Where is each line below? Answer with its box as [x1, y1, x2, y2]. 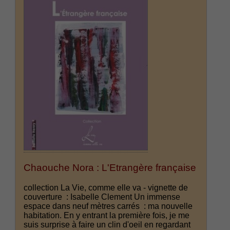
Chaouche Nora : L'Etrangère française [24, 162, 197, 174]
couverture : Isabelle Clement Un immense [24, 192, 181, 201]
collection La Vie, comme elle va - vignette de [24, 183, 188, 192]
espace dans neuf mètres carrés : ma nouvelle [24, 201, 193, 210]
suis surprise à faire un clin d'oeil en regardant [24, 220, 191, 229]
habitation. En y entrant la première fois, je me [24, 210, 190, 220]
